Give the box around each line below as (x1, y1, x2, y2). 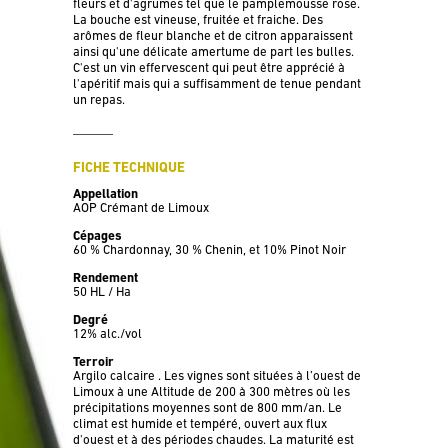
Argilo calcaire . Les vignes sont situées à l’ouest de (73, 368, 362, 383)
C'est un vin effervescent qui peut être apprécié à (73, 60, 346, 75)
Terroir (73, 354, 115, 369)
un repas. (73, 92, 126, 107)
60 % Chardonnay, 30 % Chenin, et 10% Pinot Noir (73, 242, 347, 257)
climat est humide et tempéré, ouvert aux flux (73, 416, 328, 431)
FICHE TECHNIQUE (73, 159, 186, 175)
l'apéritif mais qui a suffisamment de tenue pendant (73, 76, 362, 91)
